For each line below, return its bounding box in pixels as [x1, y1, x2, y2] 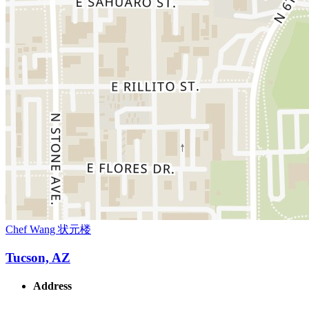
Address [33, 280, 72, 292]
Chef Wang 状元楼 [6, 223, 91, 236]
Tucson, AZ [6, 250, 70, 265]
